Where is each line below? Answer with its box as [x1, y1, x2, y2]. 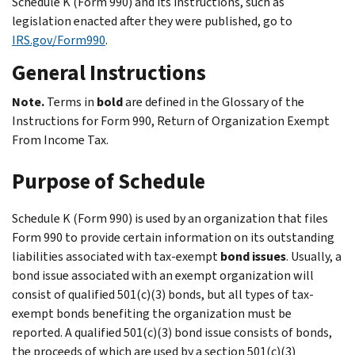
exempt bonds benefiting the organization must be [12, 304, 292, 322]
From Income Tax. [12, 131, 109, 148]
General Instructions [12, 58, 206, 87]
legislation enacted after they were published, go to [12, 12, 292, 29]
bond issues [220, 247, 286, 265]
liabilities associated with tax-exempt [12, 247, 220, 265]
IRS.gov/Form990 [12, 31, 105, 48]
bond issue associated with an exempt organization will [12, 266, 314, 284]
